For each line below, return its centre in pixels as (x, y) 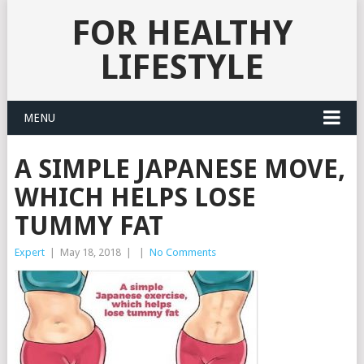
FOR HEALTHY (182, 33)
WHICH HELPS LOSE (135, 197)
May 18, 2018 (90, 252)
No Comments (182, 252)
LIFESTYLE (182, 67)
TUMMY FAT (89, 226)
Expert (29, 252)
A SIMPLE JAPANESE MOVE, (180, 169)
